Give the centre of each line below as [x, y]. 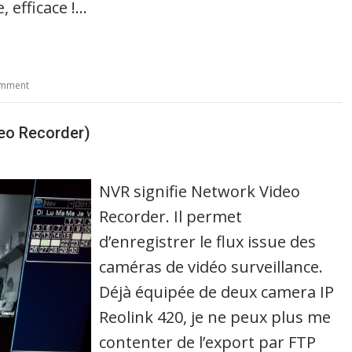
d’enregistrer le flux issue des [208, 241]
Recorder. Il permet [171, 216]
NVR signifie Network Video [200, 191]
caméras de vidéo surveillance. [211, 266]
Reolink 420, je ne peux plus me [215, 317]
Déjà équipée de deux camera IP [217, 291]
